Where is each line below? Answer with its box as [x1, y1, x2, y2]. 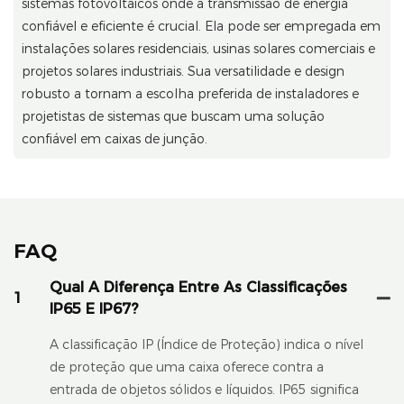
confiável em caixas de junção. [21, 130, 207, 147]
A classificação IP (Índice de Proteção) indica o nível [50, 335, 363, 353]
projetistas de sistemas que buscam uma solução [21, 107, 325, 124]
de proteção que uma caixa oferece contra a [50, 358, 324, 375]
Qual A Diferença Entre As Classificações [50, 278, 347, 296]
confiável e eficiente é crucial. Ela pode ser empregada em [21, 17, 381, 34]
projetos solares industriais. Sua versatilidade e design [21, 62, 344, 79]
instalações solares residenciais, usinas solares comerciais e [21, 40, 375, 57]
